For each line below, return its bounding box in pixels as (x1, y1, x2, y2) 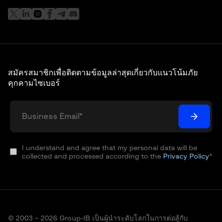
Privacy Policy (163, 153, 209, 161)
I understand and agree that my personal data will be (22, 145, 197, 152)
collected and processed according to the (22, 153, 163, 161)
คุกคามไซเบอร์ (8, 79, 60, 88)
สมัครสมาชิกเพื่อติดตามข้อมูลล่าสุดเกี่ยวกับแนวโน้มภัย (8, 69, 198, 77)
